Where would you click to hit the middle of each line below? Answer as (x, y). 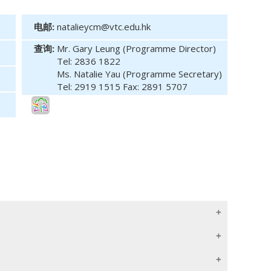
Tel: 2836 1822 (89, 61)
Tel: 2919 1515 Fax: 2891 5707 (122, 87)
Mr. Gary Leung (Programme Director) (136, 48)
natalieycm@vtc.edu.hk (104, 27)
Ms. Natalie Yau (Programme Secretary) (139, 74)
